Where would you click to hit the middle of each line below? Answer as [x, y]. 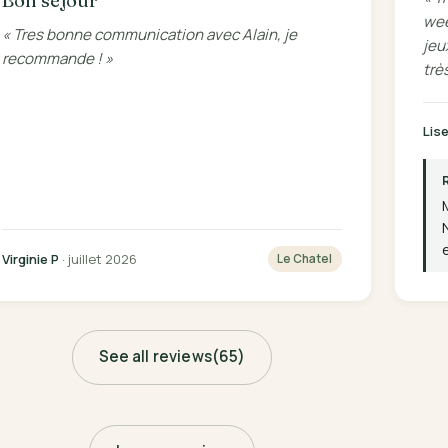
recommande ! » [58, 58]
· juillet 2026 [98, 258]
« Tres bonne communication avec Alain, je [150, 34]
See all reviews [155, 357]
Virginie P [31, 258]
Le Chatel [305, 259]
